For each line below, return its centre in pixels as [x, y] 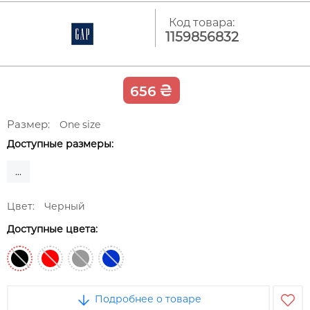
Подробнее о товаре [147, 299]
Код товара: [202, 23]
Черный [65, 207]
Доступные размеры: [60, 144]
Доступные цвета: [52, 229]
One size [80, 125]
